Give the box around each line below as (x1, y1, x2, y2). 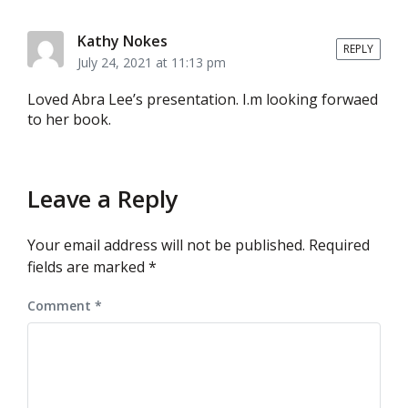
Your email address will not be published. (27, 235, 305, 256)
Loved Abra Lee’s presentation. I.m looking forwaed (27, 89, 378, 110)
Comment (27, 297, 95, 315)
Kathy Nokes (77, 31, 168, 52)
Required (309, 235, 370, 256)
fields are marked (27, 257, 148, 278)
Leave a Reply (27, 182, 178, 216)
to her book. (27, 109, 111, 130)
